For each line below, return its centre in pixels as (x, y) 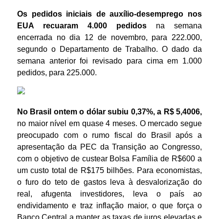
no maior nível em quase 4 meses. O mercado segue (109, 123)
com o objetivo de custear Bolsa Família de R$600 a (109, 159)
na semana (179, 26)
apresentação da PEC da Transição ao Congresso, (109, 147)
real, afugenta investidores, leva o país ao (109, 194)
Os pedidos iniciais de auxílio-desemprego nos (109, 14)
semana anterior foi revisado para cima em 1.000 (109, 61)
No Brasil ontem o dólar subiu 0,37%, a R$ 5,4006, (109, 112)
